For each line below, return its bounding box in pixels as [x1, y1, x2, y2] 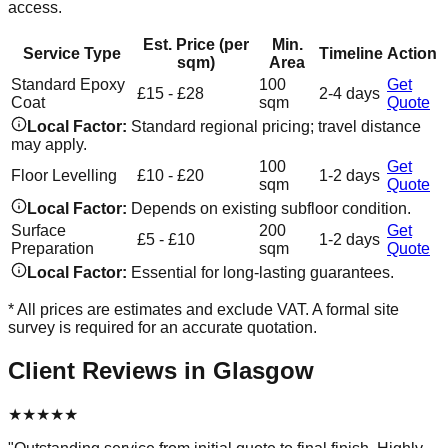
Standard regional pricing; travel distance [131, 117, 421, 135]
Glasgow [213, 356, 314, 384]
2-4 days [319, 84, 380, 102]
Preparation [11, 239, 94, 257]
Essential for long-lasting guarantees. [131, 263, 394, 281]
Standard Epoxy [11, 75, 125, 93]
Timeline [319, 44, 383, 62]
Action [387, 44, 437, 62]
